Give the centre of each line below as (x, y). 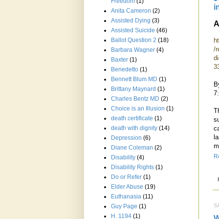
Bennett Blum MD (134, 79)
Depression (126, 138)
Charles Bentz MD (135, 99)
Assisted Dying (131, 21)
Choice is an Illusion (138, 109)
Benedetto (125, 70)
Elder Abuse (127, 187)
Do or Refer (126, 177)
